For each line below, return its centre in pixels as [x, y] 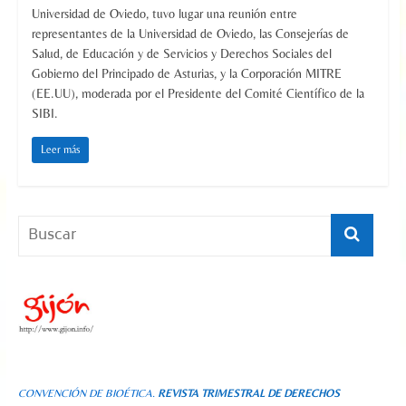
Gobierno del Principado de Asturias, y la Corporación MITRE [186, 73]
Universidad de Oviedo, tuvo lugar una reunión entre [164, 14]
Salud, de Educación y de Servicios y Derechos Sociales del [181, 53]
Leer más [60, 150]
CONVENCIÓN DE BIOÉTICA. [87, 394]
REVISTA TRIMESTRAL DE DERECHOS [248, 394]
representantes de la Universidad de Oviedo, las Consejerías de [190, 34]
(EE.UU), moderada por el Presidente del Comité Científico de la [198, 93]
